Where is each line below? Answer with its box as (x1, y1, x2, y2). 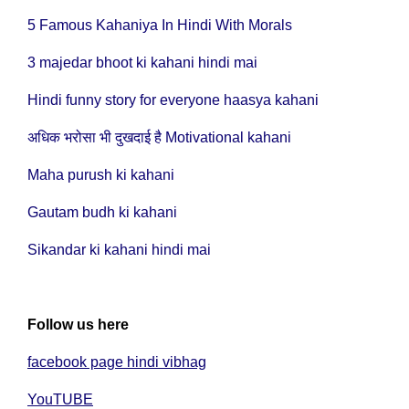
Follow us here (27, 317, 129, 332)
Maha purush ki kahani (27, 167, 174, 183)
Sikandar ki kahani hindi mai (27, 242, 211, 257)
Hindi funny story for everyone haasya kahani (27, 92, 319, 108)
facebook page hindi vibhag (27, 354, 206, 370)
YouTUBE (27, 392, 93, 407)
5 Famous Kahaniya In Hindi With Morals (27, 17, 292, 33)
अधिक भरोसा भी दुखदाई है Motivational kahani (27, 130, 291, 145)
